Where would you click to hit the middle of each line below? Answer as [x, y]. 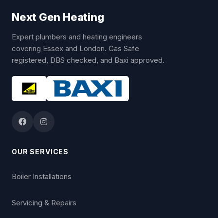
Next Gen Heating [58, 17]
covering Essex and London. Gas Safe [75, 48]
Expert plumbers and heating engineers [77, 37]
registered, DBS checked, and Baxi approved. [88, 60]
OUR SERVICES [40, 152]
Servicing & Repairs [44, 202]
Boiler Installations [42, 176]
